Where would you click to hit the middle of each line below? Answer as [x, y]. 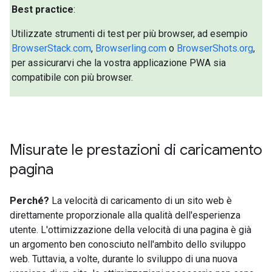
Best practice [43, 9]
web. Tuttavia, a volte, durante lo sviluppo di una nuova [124, 259]
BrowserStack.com [52, 48]
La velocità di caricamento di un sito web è [141, 200]
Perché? [29, 200]
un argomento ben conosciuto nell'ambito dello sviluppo [128, 244]
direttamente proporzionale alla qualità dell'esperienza [125, 215]
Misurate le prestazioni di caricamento [136, 150]
